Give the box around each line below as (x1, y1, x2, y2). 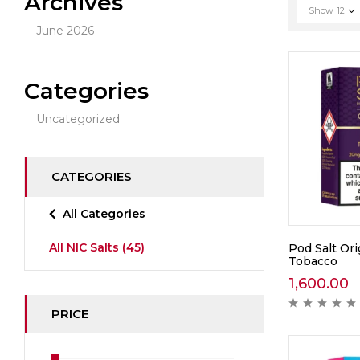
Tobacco (288, 253, 337, 268)
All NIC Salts (49, 240, 122, 256)
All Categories (63, 207, 145, 222)
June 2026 (36, 23, 94, 39)
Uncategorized (36, 112, 120, 127)
